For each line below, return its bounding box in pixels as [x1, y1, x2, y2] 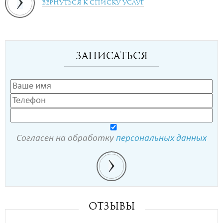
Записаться [75, 50, 148, 62]
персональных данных [116, 133, 207, 143]
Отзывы [88, 200, 135, 212]
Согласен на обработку [16, 133, 116, 143]
